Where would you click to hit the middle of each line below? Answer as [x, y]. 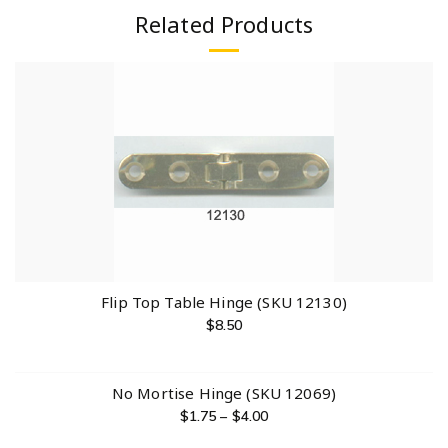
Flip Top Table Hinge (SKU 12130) [224, 301]
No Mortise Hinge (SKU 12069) [224, 392]
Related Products [224, 23]
